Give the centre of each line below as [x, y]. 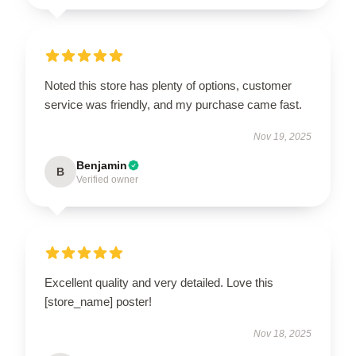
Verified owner [107, 179]
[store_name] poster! [98, 301]
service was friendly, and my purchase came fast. [173, 104]
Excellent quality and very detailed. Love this [159, 282]
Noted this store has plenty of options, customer [168, 85]
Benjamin [102, 165]
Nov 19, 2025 [282, 136]
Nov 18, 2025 [282, 333]
